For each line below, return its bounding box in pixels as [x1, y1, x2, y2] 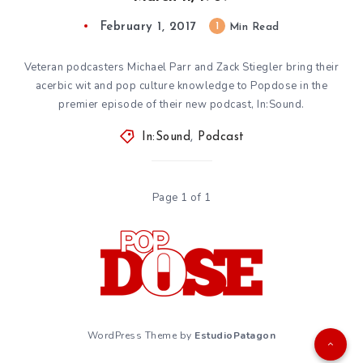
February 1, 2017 [100, 20, 196, 33]
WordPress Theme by [87, 328, 195, 342]
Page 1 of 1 [152, 190, 211, 205]
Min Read [225, 21, 280, 32]
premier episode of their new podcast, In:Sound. [58, 96, 305, 112]
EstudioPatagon [194, 328, 276, 342]
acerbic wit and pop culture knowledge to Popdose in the [35, 78, 328, 93]
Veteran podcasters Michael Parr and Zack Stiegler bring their [23, 59, 340, 75]
